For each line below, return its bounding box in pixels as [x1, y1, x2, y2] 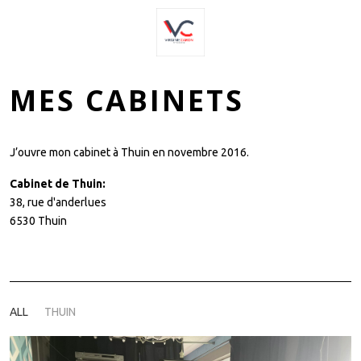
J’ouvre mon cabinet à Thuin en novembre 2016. [10, 146, 251, 160]
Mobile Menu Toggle [21, 24, 125, 38]
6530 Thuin [10, 214, 67, 228]
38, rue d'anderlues [10, 196, 106, 210]
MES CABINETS [10, 81, 244, 121]
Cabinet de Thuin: [10, 177, 106, 191]
